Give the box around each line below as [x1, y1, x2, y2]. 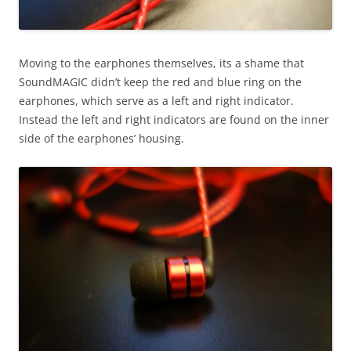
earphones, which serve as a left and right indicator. [19, 93, 294, 109]
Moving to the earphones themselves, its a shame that [19, 56, 304, 71]
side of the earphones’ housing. [19, 131, 184, 147]
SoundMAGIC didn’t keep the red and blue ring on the [19, 74, 302, 90]
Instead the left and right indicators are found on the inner [19, 112, 329, 128]
